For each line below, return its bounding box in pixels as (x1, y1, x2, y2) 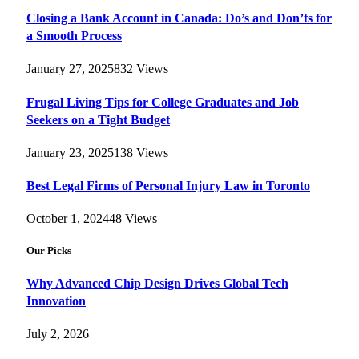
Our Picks (26, 244, 71, 256)
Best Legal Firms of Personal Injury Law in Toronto (26, 179, 310, 193)
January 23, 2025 (26, 145, 114, 159)
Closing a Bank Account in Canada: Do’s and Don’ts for (26, 11, 332, 26)
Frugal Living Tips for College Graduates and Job (26, 95, 299, 109)
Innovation (26, 293, 86, 308)
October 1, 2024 (26, 212, 109, 226)
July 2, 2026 (26, 327, 89, 341)
